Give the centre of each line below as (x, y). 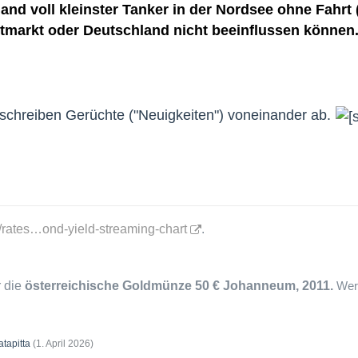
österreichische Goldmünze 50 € (122, 285)
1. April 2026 (63, 343)
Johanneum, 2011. (280, 285)
